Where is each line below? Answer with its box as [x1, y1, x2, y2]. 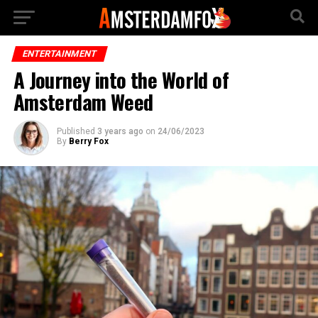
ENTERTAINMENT [21, 48, 98, 59]
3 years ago [97, 126, 143, 136]
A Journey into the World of [13, 65, 229, 94]
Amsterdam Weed [13, 87, 153, 116]
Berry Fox [68, 136, 109, 146]
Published [56, 126, 95, 136]
